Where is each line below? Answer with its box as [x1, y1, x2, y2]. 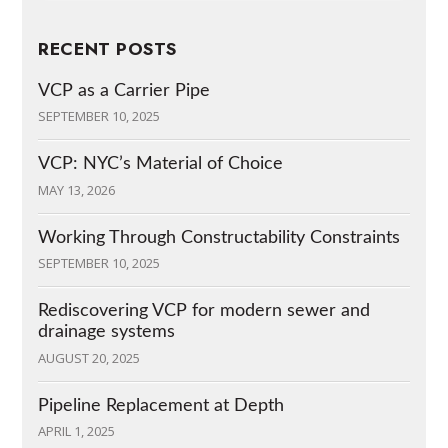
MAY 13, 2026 [38, 180, 116, 199]
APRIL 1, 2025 [38, 422, 116, 441]
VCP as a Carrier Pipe [38, 81, 211, 99]
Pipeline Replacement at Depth [38, 396, 285, 414]
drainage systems [38, 323, 176, 341]
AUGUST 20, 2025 [38, 348, 141, 367]
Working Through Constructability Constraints [38, 228, 401, 246]
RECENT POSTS [38, 36, 177, 63]
